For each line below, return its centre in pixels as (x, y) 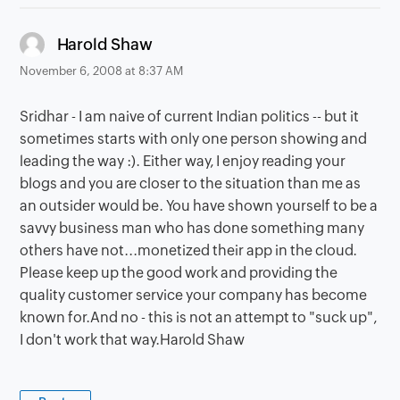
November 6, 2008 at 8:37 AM (102, 71)
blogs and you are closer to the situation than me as (191, 184)
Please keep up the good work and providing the (179, 273)
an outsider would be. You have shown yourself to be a (199, 206)
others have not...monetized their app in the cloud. (189, 251)
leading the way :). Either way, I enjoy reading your (183, 162)
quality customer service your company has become (194, 296)
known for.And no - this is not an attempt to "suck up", (199, 318)
